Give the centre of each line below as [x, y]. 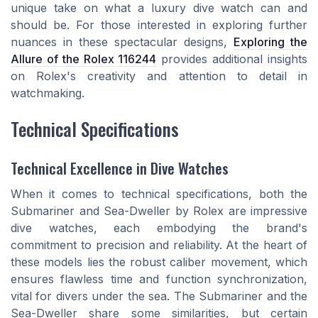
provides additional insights [232, 59]
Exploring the [270, 42]
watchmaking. [48, 93]
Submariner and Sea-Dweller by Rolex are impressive [159, 210]
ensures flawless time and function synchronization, [159, 279]
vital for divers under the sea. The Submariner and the [159, 296]
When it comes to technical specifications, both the [159, 193]
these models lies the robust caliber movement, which [159, 262]
